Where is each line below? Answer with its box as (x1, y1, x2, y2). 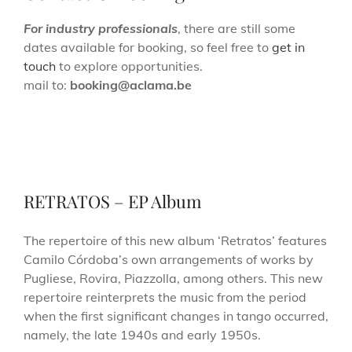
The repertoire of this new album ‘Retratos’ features (24, 233, 327, 249)
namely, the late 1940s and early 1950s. (24, 327, 261, 343)
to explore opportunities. (56, 57, 203, 74)
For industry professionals (24, 20, 178, 36)
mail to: (24, 76, 70, 93)
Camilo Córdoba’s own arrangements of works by (24, 251, 313, 268)
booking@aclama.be (70, 76, 192, 93)
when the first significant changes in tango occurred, (24, 308, 328, 324)
